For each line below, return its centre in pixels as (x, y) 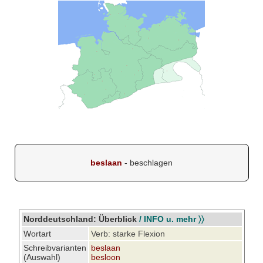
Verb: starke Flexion (128, 234)
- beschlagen (147, 163)
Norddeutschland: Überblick (80, 219)
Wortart (37, 234)
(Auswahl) (42, 257)
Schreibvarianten (55, 248)
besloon (105, 257)
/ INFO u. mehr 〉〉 (171, 219)
